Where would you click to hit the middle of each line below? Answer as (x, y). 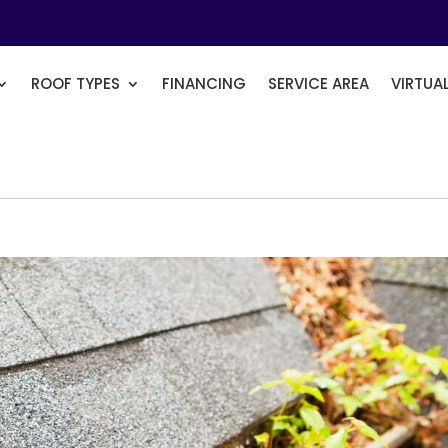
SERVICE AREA (319, 83)
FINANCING (204, 83)
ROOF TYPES (76, 83)
